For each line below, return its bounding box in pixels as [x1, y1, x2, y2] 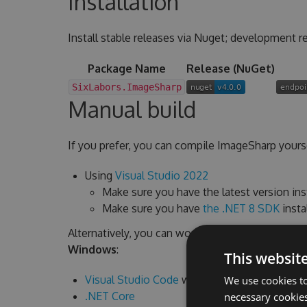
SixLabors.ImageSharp [71, 81, 182, 93]
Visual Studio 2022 [114, 168, 208, 182]
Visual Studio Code [84, 272, 179, 286]
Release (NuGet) [186, 61, 275, 75]
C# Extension [206, 272, 271, 286]
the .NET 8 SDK [202, 201, 280, 215]
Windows [67, 242, 116, 256]
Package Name [87, 61, 166, 75]
